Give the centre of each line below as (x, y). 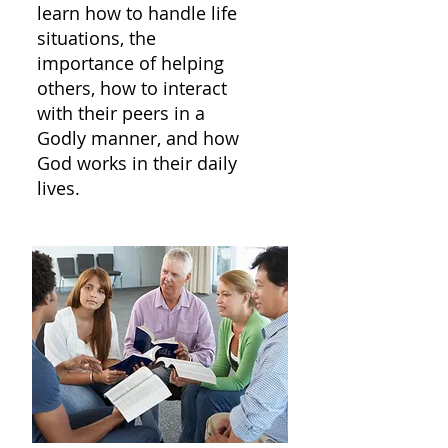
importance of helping (130, 63)
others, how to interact (132, 88)
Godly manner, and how (138, 138)
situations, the (96, 38)
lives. (61, 188)
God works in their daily (137, 163)
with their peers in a (121, 113)
